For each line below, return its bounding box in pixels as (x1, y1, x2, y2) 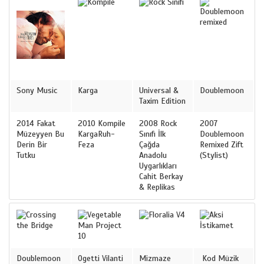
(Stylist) (200, 150, 228, 160)
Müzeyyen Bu (16, 128, 64, 139)
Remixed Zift (200, 139, 243, 150)
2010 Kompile (78, 118, 126, 128)
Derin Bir (16, 139, 47, 150)
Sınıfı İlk (139, 128, 166, 139)
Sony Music (16, 85, 57, 95)
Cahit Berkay (139, 171, 183, 181)
